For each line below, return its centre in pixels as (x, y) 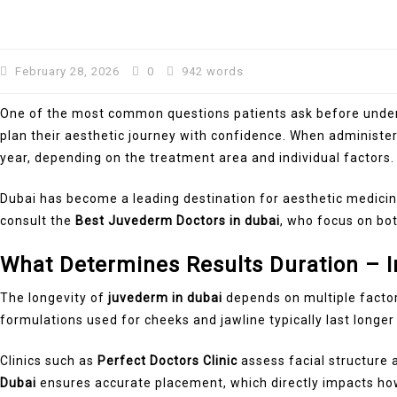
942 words (211, 71)
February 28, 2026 (67, 71)
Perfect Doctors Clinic (167, 360)
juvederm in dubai (165, 297)
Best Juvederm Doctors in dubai (178, 220)
